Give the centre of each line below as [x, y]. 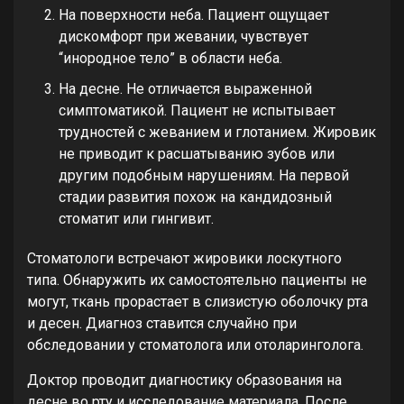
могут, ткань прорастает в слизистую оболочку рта [197, 301]
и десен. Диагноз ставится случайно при [162, 323]
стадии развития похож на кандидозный [195, 197]
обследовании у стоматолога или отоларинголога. [195, 344]
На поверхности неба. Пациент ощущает [194, 14]
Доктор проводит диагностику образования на [184, 380]
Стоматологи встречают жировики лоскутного [184, 258]
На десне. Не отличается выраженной [185, 88]
